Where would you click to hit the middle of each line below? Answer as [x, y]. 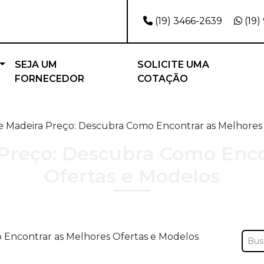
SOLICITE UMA [174, 65]
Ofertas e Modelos [132, 176]
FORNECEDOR [49, 79]
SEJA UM [36, 65]
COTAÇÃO [163, 79]
